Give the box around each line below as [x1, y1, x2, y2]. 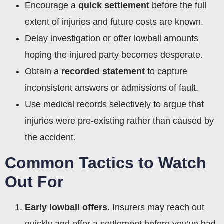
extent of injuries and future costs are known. [25, 16, 203, 27]
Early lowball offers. [25, 202, 110, 212]
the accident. [25, 132, 76, 142]
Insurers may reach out [110, 202, 204, 212]
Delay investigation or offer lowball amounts [25, 33, 198, 43]
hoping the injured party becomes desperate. [25, 49, 203, 60]
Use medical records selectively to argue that [25, 99, 204, 109]
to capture [145, 66, 187, 76]
